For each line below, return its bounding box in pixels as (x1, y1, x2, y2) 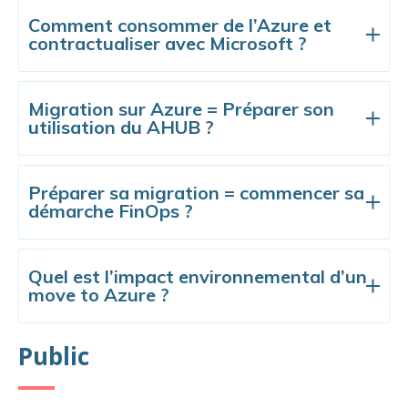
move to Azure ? (28, 282, 169, 306)
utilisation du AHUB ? (28, 115, 214, 138)
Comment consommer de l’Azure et (28, 13, 331, 36)
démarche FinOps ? (28, 199, 193, 222)
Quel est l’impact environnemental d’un (28, 264, 367, 288)
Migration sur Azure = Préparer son (28, 97, 334, 120)
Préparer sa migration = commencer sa (28, 180, 364, 204)
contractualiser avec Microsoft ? (28, 31, 307, 55)
